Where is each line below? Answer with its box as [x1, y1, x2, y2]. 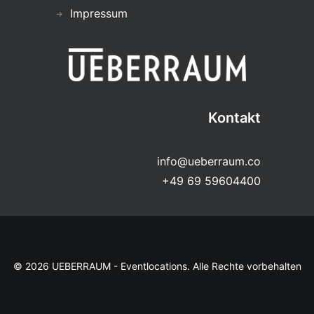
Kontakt [208, 109, 261, 126]
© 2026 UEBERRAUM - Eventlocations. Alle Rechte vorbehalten [13, 260, 301, 272]
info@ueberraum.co [157, 154, 261, 168]
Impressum [70, 6, 128, 20]
